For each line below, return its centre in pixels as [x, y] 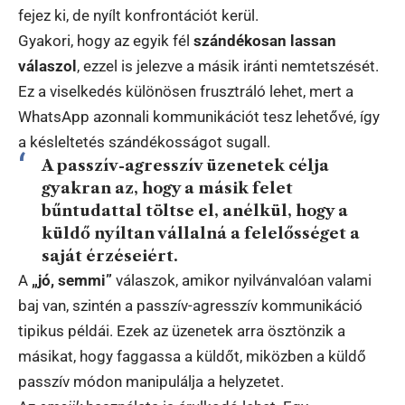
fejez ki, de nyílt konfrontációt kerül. [138, 16]
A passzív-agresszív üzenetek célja [185, 166]
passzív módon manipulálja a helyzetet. [151, 382]
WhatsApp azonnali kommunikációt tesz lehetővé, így [199, 117]
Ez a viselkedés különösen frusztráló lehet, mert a [186, 92]
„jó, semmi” [72, 281]
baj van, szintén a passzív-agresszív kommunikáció [190, 306]
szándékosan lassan [265, 41]
